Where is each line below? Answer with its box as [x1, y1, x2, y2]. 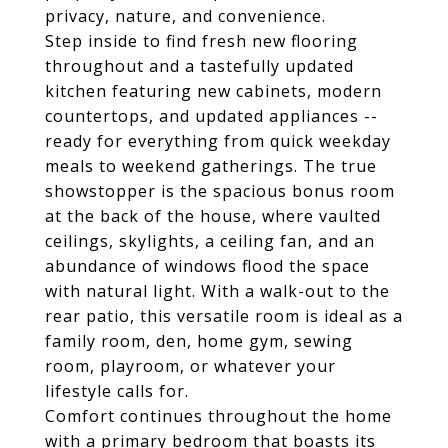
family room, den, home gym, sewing [45, 330, 353, 352]
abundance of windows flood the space [45, 255, 370, 277]
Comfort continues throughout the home [45, 405, 392, 427]
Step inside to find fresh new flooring [45, 30, 358, 52]
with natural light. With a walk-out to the [45, 280, 390, 302]
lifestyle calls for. [45, 380, 189, 402]
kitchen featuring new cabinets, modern [45, 80, 382, 102]
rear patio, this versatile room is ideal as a [45, 305, 403, 327]
